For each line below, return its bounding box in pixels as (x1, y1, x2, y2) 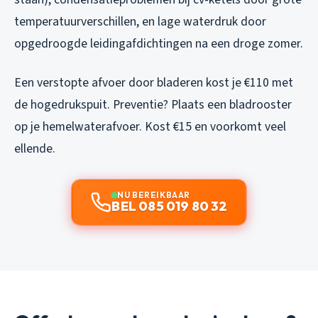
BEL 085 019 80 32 (111, 198, 228, 215)
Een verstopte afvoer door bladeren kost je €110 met (14, 74, 293, 92)
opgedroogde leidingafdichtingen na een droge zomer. (14, 35, 303, 53)
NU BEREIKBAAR (117, 190, 190, 201)
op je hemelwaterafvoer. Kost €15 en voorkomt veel (14, 118, 286, 136)
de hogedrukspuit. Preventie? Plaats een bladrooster (14, 96, 292, 114)
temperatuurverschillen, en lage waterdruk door (14, 13, 266, 31)
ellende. (14, 140, 55, 158)
